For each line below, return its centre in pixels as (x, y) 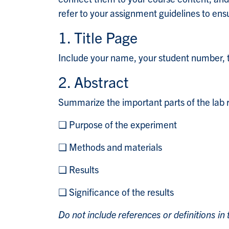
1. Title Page (98, 37)
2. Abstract (94, 82)
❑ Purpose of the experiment (118, 124)
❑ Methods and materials (110, 147)
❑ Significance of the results (116, 192)
